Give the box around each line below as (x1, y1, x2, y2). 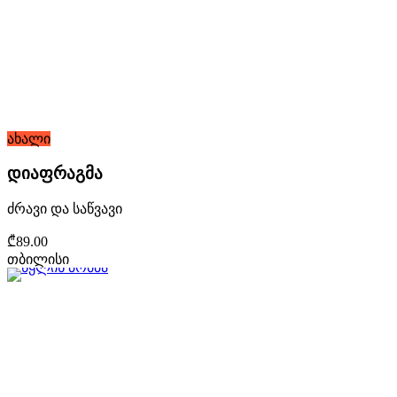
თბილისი (7, 251, 69, 267)
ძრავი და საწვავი (7, 200, 122, 216)
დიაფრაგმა (7, 163, 103, 183)
